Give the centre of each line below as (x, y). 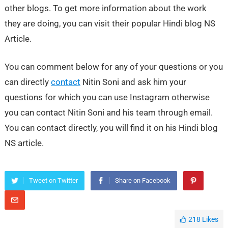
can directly (27, 82)
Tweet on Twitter (53, 180)
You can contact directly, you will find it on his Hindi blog (111, 127)
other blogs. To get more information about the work (105, 8)
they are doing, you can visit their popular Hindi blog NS (110, 23)
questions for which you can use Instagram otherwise (107, 97)
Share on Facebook (142, 180)
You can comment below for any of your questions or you (113, 66)
